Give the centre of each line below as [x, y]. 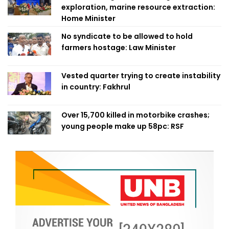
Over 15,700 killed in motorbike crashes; [135, 115]
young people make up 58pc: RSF [123, 127]
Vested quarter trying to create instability [141, 76]
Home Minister [88, 19]
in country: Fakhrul [96, 87]
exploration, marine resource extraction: [138, 7]
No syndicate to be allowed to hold [127, 37]
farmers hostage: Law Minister [119, 48]
